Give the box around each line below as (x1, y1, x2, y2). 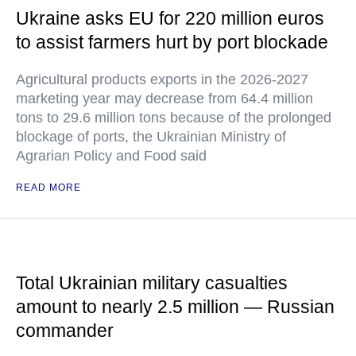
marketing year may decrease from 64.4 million (16, 91, 313, 106)
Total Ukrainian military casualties (16, 273, 288, 293)
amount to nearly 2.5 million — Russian (16, 296, 335, 317)
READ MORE (16, 182, 81, 193)
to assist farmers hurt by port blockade (16, 32, 328, 52)
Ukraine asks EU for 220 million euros (16, 8, 324, 29)
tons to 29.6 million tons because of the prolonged (16, 110, 331, 126)
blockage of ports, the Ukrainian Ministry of (16, 129, 286, 145)
